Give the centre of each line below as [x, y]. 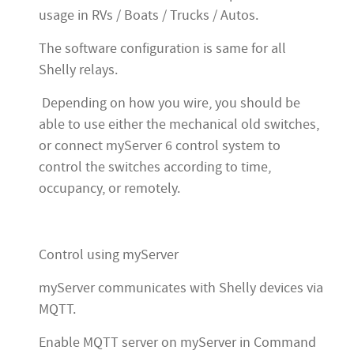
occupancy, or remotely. [109, 188]
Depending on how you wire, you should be [169, 103]
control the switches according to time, [155, 167]
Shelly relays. [78, 70]
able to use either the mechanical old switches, [179, 124]
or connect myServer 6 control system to [160, 146]
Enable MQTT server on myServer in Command [177, 343]
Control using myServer [109, 255]
